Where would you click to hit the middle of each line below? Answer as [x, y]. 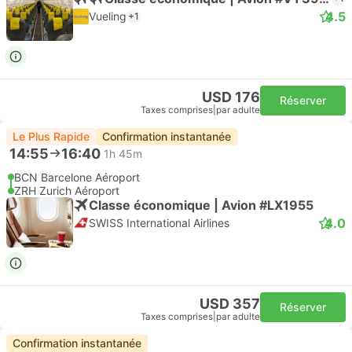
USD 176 [231, 97]
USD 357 [230, 304]
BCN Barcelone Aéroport [77, 177]
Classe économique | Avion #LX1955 [201, 205]
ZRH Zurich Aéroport [67, 191]
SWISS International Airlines [159, 223]
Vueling [108, 16]
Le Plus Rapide [51, 136]
